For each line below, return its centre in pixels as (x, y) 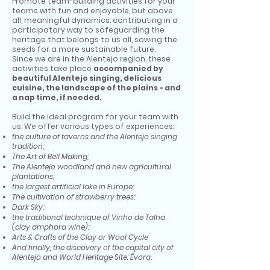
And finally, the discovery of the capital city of (93, 248)
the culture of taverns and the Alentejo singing (95, 137)
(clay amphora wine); (51, 227)
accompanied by (128, 69)
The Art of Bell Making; (51, 157)
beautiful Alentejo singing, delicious (87, 78)
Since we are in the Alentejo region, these (91, 59)
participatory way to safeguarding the (88, 30)
